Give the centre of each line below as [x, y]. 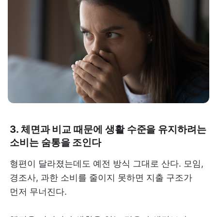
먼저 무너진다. [38, 192]
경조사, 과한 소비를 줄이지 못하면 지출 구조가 [101, 178]
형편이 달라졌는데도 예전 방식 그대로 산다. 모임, [107, 164]
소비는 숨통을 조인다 [56, 142]
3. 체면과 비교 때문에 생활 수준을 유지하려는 [108, 129]
